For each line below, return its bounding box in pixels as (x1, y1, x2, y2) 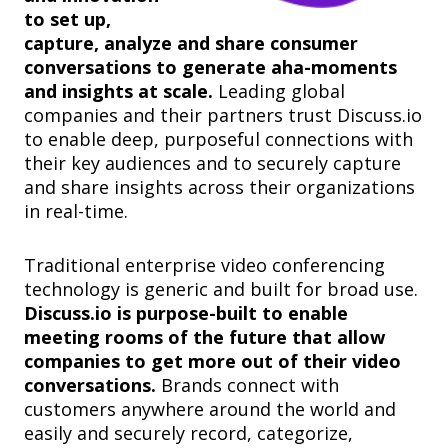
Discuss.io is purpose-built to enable (24, 301, 348, 326)
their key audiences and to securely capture (24, 151, 401, 176)
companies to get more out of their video (24, 349, 401, 374)
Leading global (213, 79, 345, 104)
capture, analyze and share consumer (24, 31, 358, 56)
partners (207, 103, 283, 128)
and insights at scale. (24, 79, 213, 104)
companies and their (24, 103, 207, 128)
